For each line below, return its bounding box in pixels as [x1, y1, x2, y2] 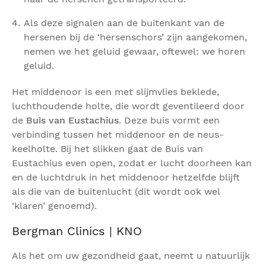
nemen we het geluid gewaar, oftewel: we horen [24, 46, 245, 58]
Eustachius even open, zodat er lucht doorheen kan [12, 157, 252, 169]
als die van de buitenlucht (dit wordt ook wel [12, 186, 220, 198]
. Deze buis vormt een [119, 115, 220, 126]
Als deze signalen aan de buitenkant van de [24, 17, 224, 29]
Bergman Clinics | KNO [12, 224, 142, 239]
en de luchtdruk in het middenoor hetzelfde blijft [12, 172, 240, 183]
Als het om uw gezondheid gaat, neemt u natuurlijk [12, 250, 250, 262]
